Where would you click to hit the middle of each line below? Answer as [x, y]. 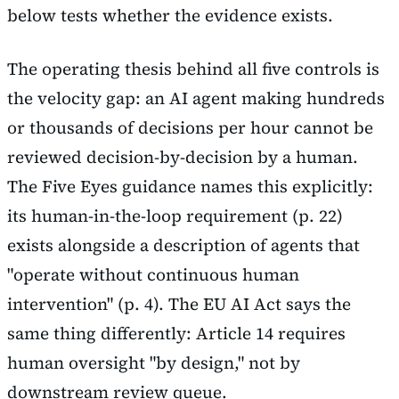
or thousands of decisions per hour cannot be [190, 127]
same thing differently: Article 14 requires [176, 333]
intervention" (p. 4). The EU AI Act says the [179, 303]
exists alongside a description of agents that [183, 244]
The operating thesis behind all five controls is [193, 68]
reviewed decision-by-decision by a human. [183, 156]
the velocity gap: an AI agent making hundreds [196, 98]
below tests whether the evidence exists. [170, 16]
